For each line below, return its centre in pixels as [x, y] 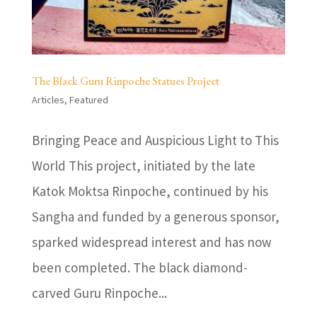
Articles [48, 99]
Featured [88, 99]
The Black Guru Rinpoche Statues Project [125, 81]
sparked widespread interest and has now [151, 242]
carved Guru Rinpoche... [99, 293]
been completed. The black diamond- [139, 267]
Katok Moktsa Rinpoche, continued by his [150, 191]
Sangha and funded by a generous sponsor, [155, 216]
